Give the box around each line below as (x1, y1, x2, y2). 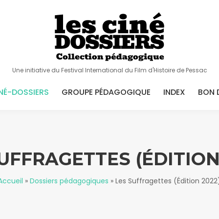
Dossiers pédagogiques (30, 176, 109, 186)
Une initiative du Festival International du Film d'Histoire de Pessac (12, 66, 207, 74)
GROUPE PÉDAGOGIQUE (61, 87, 151, 98)
